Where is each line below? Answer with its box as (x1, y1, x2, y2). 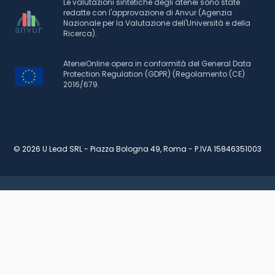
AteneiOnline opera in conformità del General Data (63, 58, 251, 69)
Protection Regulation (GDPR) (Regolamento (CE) (63, 69, 245, 79)
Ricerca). (63, 28, 97, 39)
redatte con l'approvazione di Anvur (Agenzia (63, 7, 232, 18)
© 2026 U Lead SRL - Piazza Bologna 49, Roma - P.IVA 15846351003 (14, 144, 261, 154)
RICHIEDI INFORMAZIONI (150, 207, 238, 217)
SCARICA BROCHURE (55, 208, 130, 218)
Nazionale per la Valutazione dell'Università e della (63, 18, 250, 28)
